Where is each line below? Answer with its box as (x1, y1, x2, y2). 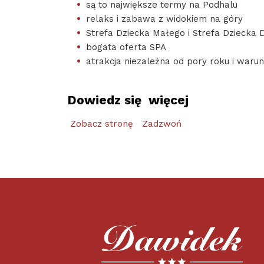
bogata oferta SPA (86, 41, 166, 52)
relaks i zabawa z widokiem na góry (86, 13, 243, 24)
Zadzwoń (142, 118, 181, 129)
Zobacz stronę (70, 118, 136, 129)
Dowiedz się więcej (67, 92, 189, 107)
